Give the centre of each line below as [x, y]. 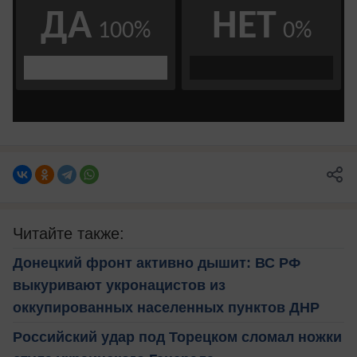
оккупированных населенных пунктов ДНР [166, 308]
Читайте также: [69, 234]
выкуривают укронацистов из [119, 286]
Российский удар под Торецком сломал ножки [177, 337]
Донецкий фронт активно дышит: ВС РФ [157, 263]
